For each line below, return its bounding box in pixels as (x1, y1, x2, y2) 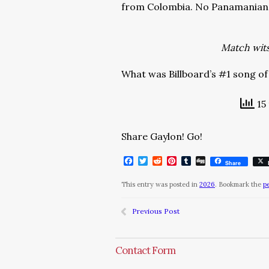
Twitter (148, 155, 183, 167)
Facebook (133, 155, 177, 167)
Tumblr (191, 155, 225, 167)
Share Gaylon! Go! (121, 130, 202, 142)
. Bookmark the (215, 180, 263, 189)
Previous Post (132, 207, 180, 216)
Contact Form (115, 244, 175, 257)
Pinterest (177, 155, 220, 167)
